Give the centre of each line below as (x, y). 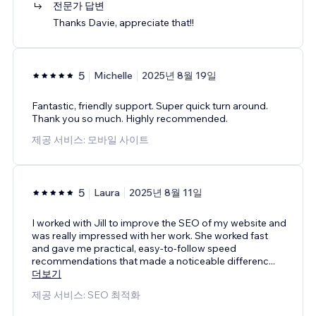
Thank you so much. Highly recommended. (130, 118)
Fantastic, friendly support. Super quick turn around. (150, 105)
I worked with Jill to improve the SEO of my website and (159, 223)
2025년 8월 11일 (166, 192)
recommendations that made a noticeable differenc (150, 261)
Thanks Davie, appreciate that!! (123, 22)
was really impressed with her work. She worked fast (150, 235)
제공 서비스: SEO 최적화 (86, 294)
